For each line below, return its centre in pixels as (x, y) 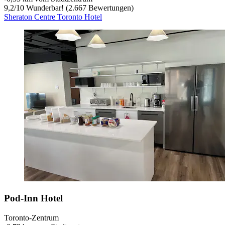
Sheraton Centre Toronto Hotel (53, 17)
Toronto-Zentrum (31, 217)
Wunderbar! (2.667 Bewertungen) (79, 8)
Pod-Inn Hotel (33, 198)
